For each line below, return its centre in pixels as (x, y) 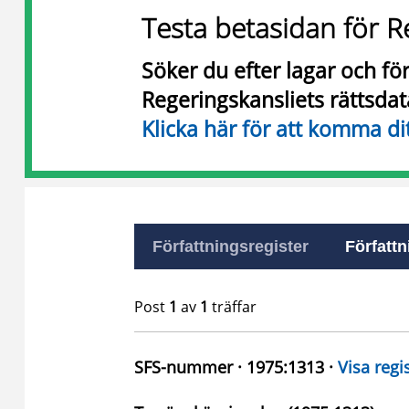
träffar (232, 307)
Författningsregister (231, 246)
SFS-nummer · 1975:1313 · (236, 367)
